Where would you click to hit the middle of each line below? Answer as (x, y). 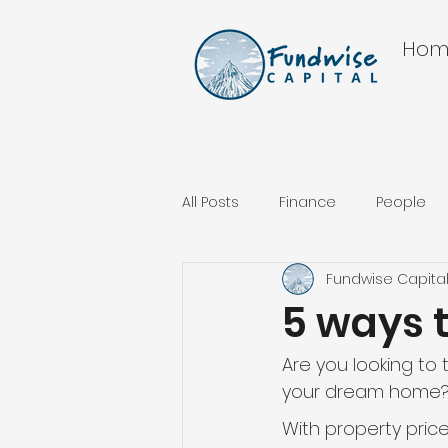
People (401, 201)
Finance (307, 201)
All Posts (210, 201)
